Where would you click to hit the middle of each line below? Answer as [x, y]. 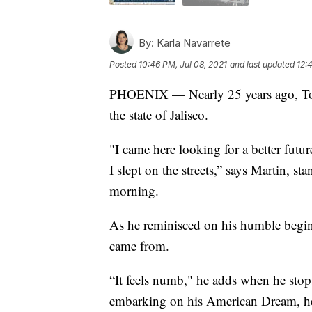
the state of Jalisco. [159, 114]
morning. [134, 190]
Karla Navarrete [192, 42]
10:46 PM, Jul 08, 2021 [183, 64]
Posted [124, 64]
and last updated [262, 64]
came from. [139, 245]
